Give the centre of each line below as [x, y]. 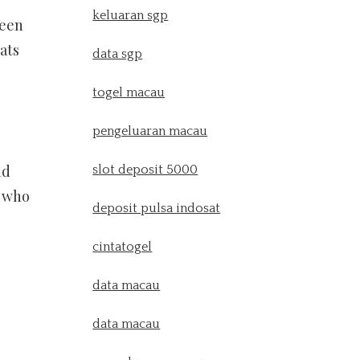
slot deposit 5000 [145, 170]
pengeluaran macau [150, 131]
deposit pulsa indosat [157, 208]
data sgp [118, 54]
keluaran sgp [131, 15]
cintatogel [123, 247]
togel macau [129, 92]
